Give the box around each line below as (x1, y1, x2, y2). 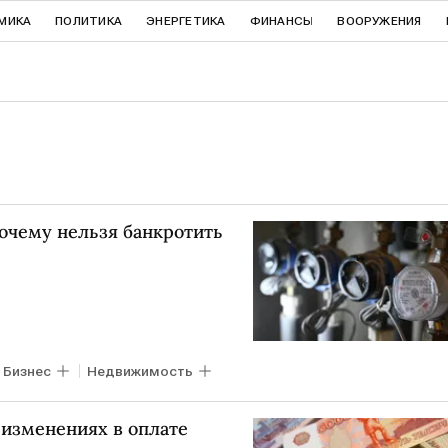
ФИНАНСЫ (249, 14, 314, 28)
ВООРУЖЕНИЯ (337, 14, 422, 28)
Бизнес (3, 362, 51, 379)
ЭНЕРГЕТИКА (146, 14, 226, 28)
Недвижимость (87, 362, 193, 379)
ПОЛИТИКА (55, 14, 123, 28)
